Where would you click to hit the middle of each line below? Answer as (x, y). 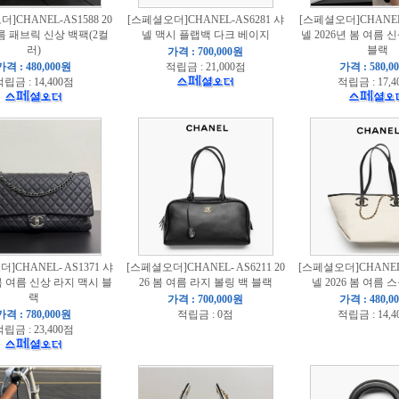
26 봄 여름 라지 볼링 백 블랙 (205, 282)
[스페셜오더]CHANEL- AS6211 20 (205, 267)
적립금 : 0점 (205, 314)
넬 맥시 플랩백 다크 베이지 (205, 35)
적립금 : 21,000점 (205, 67)
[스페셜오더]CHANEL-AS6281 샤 (205, 20)
